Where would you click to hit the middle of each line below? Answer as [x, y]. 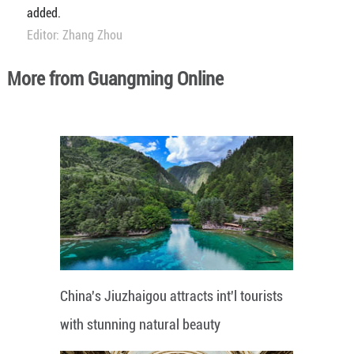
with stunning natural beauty [141, 324]
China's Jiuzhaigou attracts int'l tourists [172, 296]
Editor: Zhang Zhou [74, 35]
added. [43, 13]
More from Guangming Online [115, 79]
